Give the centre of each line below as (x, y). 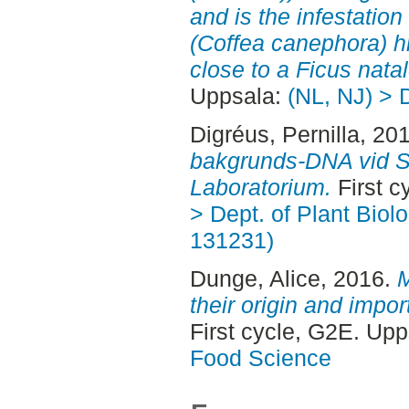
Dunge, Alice (255, 278)
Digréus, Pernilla (274, 134)
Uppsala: (238, 96)
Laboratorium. (260, 187)
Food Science (260, 357)
